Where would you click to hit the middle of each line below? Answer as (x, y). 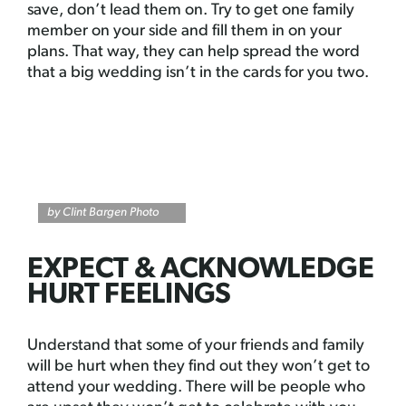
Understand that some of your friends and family (196, 346)
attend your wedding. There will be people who (196, 387)
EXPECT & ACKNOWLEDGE (201, 270)
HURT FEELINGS (129, 295)
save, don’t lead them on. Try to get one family (191, 10)
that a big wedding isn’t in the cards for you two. (198, 73)
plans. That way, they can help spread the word (193, 52)
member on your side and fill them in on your (184, 31)
